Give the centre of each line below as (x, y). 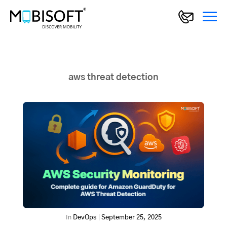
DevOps (85, 218)
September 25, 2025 (131, 218)
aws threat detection (113, 78)
